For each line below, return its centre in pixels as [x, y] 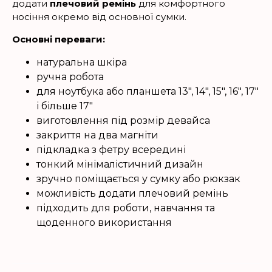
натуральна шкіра [82, 62]
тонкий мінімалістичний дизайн [120, 164]
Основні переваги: [59, 39]
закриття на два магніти [97, 135]
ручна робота [70, 77]
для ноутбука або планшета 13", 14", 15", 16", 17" [148, 91]
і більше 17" [65, 106]
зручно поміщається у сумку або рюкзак [138, 179]
